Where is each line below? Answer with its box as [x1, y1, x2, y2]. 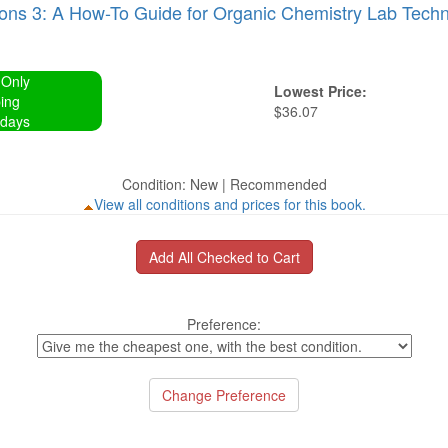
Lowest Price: [274, 81, 367, 101]
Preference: [187, 314, 261, 334]
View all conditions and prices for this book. [93, 194, 366, 214]
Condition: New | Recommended [121, 174, 327, 194]
